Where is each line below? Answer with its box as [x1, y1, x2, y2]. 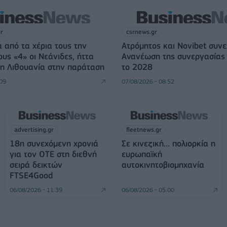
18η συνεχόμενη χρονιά [9, 138, 98, 148]
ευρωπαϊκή [121, 149, 162, 159]
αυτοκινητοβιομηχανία [121, 160, 204, 170]
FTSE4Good [9, 170, 53, 180]
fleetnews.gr [126, 126, 162, 133]
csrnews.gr [126, 28, 157, 35]
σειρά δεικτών [9, 160, 62, 170]
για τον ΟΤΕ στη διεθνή [9, 149, 97, 159]
